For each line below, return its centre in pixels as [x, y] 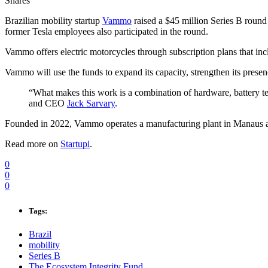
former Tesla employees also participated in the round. [106, 32]
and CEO [48, 103]
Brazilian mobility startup [54, 21]
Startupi [75, 144]
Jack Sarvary [91, 103]
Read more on [33, 144]
